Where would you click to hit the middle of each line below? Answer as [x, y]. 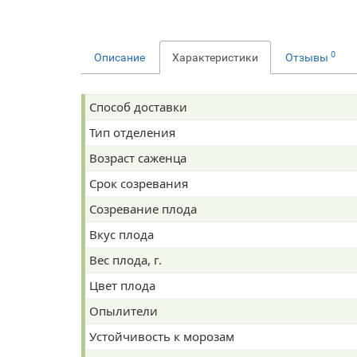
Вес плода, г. [126, 277]
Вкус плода [122, 252]
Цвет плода [122, 303]
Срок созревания [139, 201]
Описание [120, 75]
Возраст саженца [138, 175]
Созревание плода [143, 226]
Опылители [124, 328]
